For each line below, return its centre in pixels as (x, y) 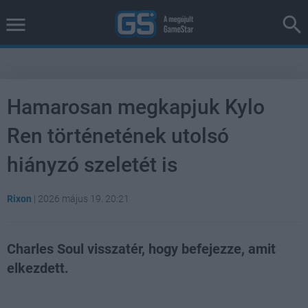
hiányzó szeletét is (92, 165)
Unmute (60, 295)
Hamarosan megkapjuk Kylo (136, 107)
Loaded (151, 294)
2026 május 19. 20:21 (84, 199)
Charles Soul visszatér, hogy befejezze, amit (141, 249)
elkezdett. (38, 268)
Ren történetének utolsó (118, 136)
